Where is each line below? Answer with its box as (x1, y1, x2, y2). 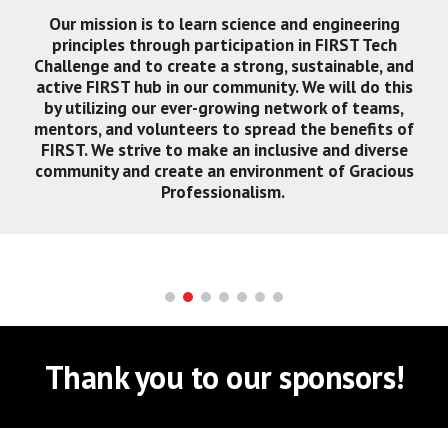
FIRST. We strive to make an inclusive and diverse (40, 138, 408, 161)
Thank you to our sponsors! (44, 356, 404, 398)
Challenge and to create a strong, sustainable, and (34, 54, 414, 77)
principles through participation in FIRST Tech (51, 33, 397, 56)
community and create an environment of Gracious (34, 159, 414, 182)
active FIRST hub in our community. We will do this (35, 75, 413, 98)
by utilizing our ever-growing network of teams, (44, 96, 404, 119)
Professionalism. (160, 180, 288, 203)
